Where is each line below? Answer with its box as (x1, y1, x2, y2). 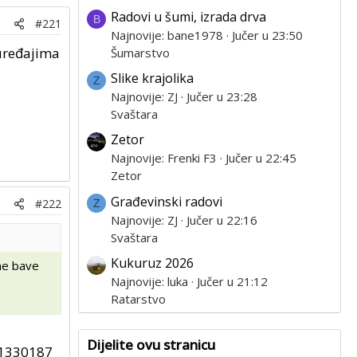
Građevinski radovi (111, 192, 222, 210)
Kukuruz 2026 (111, 253, 194, 272)
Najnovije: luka (111, 273, 188, 289)
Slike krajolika (111, 69, 194, 88)
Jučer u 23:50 (232, 27, 303, 44)
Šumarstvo (111, 45, 170, 61)
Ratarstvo (111, 290, 166, 307)
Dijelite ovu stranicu (87, 335, 215, 354)
